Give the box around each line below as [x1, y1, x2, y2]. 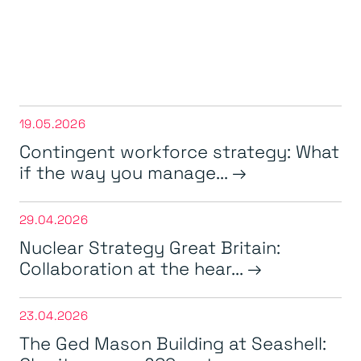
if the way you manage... [19, 160, 232, 185]
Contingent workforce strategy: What [19, 139, 339, 164]
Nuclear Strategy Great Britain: [19, 234, 280, 259]
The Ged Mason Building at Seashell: [19, 330, 326, 355]
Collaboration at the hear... [19, 255, 247, 280]
